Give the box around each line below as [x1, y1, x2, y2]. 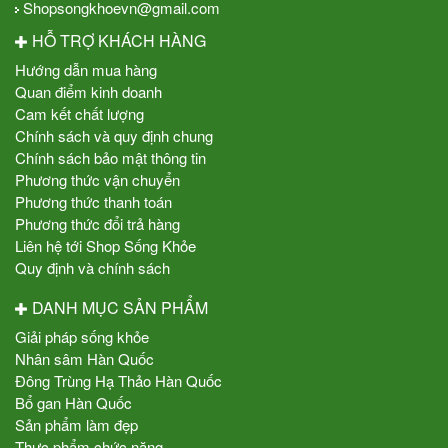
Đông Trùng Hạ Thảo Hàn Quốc [15, 369, 222, 391]
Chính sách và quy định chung [15, 124, 213, 146]
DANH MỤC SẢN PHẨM [28, 295, 208, 319]
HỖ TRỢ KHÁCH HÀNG [28, 28, 206, 52]
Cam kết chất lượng [15, 102, 144, 124]
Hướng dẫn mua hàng [15, 58, 157, 80]
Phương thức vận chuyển [15, 168, 180, 190]
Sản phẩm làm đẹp [15, 413, 138, 435]
